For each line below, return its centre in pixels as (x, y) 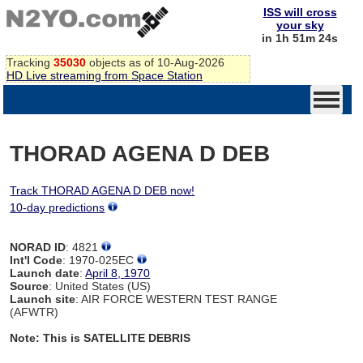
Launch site (43, 299)
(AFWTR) (34, 312)
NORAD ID (38, 247)
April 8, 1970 (118, 273)
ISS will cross (300, 12)
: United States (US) (100, 286)
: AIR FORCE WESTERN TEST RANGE (177, 299)
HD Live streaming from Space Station (105, 75)
